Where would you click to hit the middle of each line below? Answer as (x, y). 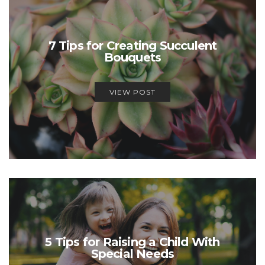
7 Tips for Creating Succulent (132, 45)
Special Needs (132, 253)
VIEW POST (132, 92)
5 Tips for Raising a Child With (132, 242)
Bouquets (132, 57)
